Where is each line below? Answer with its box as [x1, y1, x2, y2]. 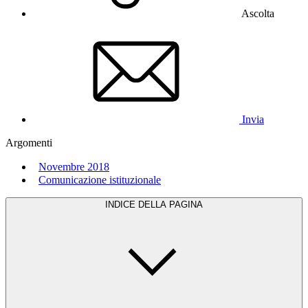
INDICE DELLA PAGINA [105, 199, 203, 210]
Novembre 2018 [38, 160, 109, 173]
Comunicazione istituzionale [38, 173, 161, 186]
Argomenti [5, 136, 52, 148]
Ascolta [241, 7, 274, 19]
